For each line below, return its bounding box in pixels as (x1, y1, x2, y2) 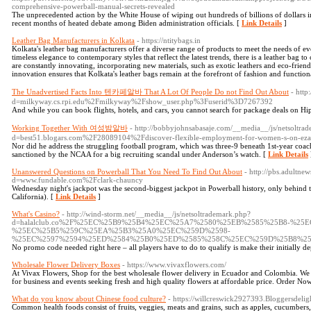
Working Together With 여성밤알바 (12, 124, 128, 132)
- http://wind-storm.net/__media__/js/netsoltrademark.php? (62, 210, 251, 218)
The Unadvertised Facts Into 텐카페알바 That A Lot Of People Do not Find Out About (12, 87, 289, 96)
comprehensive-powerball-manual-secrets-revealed (12, 2, 175, 10)
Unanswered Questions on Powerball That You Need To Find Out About (12, 167, 242, 176)
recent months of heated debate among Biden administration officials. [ (12, 19, 242, 27)
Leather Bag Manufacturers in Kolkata (12, 36, 135, 44)
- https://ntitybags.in (137, 36, 201, 44)
